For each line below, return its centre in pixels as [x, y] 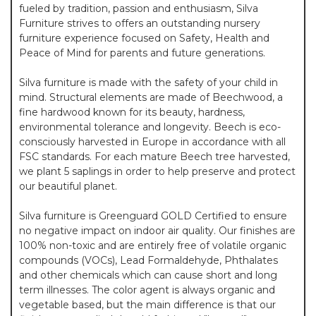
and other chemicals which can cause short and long [148, 275]
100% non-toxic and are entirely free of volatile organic [153, 246]
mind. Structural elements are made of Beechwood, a [151, 98]
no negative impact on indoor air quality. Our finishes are [157, 231]
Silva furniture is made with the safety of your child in [148, 83]
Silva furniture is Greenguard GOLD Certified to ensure [153, 216]
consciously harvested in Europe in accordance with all [152, 142]
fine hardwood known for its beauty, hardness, [132, 113]
